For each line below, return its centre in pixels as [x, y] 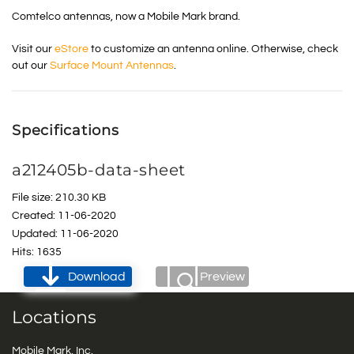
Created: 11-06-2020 [64, 216]
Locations [54, 318]
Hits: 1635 [37, 252]
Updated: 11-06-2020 [65, 234]
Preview [222, 277]
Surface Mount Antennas [112, 66]
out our [31, 66]
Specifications [66, 131]
